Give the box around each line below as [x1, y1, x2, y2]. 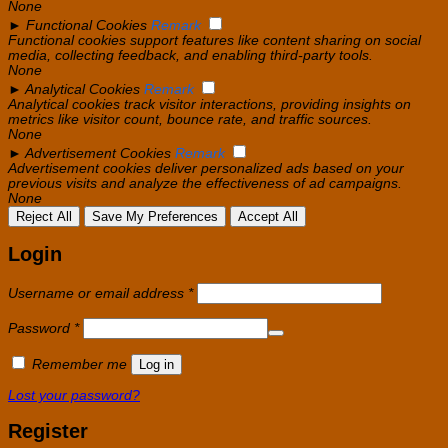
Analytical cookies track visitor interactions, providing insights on [8, 96, 411, 112]
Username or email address [8, 286, 188, 302]
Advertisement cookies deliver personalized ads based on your [8, 160, 404, 176]
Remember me [32, 356, 127, 372]
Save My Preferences [92, 208, 218, 224]
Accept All [238, 208, 298, 224]
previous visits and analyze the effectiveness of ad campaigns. [8, 175, 402, 191]
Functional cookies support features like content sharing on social [8, 32, 421, 48]
